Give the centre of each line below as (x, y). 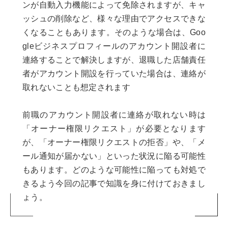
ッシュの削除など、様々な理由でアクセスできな (114, 19)
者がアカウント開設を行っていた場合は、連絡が (114, 74)
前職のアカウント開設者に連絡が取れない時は (114, 115)
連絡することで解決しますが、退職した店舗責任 (114, 60)
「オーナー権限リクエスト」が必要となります (114, 129)
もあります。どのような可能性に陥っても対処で (114, 170)
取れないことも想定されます (76, 88)
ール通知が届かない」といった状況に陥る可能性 (114, 156)
